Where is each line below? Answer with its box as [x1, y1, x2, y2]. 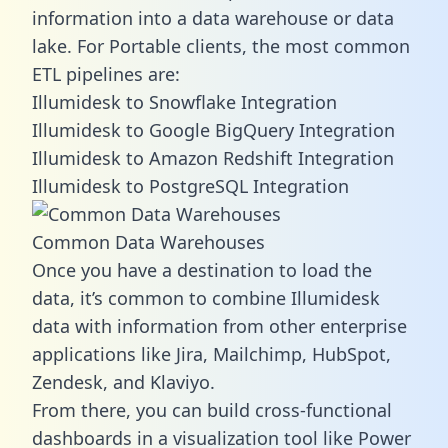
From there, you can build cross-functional [32, 397, 392, 422]
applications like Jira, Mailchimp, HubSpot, [32, 341, 391, 366]
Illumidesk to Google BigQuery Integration [32, 117, 395, 142]
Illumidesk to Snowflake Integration [32, 89, 337, 114]
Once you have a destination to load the [32, 257, 372, 282]
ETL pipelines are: [32, 61, 180, 86]
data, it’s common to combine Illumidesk [32, 285, 380, 310]
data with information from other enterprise [32, 313, 407, 338]
